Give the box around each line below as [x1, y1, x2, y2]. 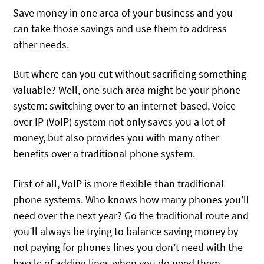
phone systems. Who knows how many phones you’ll [13, 192, 250, 206]
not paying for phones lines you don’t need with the [13, 240, 243, 254]
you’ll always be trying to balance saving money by [13, 224, 239, 238]
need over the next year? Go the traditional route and [13, 208, 249, 222]
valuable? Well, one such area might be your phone [13, 83, 241, 97]
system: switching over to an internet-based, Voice [13, 99, 236, 113]
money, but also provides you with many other [13, 131, 220, 145]
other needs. [13, 38, 70, 51]
